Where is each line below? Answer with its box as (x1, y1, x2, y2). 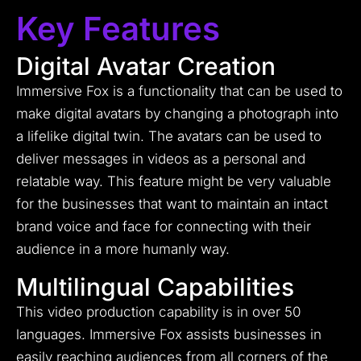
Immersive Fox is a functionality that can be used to (16, 83, 342, 100)
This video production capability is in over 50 (16, 304, 301, 321)
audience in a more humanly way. (16, 241, 230, 258)
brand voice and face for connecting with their (16, 218, 311, 235)
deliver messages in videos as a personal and (16, 151, 305, 168)
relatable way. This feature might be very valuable (16, 173, 331, 190)
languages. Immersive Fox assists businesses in (16, 326, 322, 343)
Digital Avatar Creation (16, 52, 276, 81)
